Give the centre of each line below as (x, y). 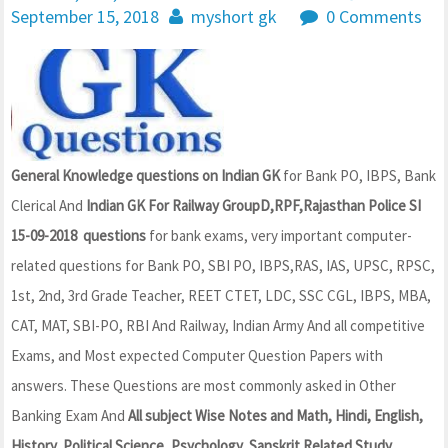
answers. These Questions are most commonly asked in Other (203, 385)
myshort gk (234, 16)
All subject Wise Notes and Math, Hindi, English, (275, 415)
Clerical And (47, 205)
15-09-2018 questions (78, 235)
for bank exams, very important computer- (279, 235)
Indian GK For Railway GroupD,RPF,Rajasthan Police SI (252, 205)
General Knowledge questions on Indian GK (145, 175)
